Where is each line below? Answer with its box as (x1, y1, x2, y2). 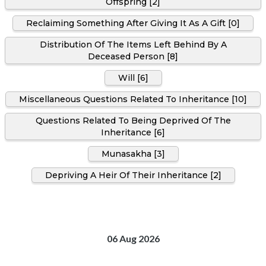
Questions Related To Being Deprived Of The (35, 115, 231, 126)
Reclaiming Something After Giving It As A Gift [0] (26, 17, 240, 28)
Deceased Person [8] (88, 50, 178, 62)
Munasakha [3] (101, 148, 165, 159)
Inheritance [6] (101, 126, 165, 138)
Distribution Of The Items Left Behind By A (39, 39, 227, 50)
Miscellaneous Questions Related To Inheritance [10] (19, 93, 247, 104)
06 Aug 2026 (106, 232, 160, 244)
